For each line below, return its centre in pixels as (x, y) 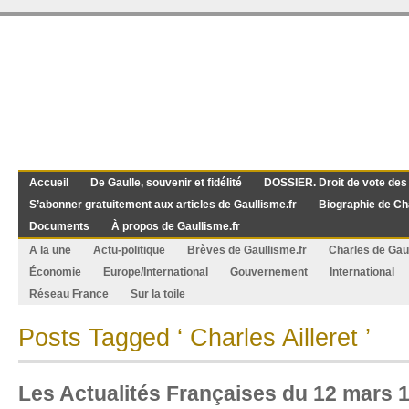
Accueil (49, 183)
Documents (59, 226)
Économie (55, 272)
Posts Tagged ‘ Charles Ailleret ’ (194, 337)
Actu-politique (129, 250)
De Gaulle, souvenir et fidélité (166, 183)
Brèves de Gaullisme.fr (247, 250)
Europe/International (156, 272)
